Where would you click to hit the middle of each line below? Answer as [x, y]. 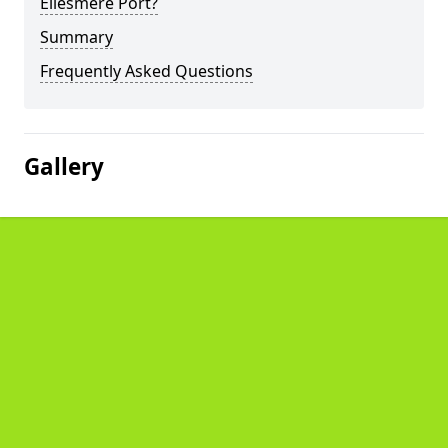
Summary [76, 37]
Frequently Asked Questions [146, 71]
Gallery [64, 166]
